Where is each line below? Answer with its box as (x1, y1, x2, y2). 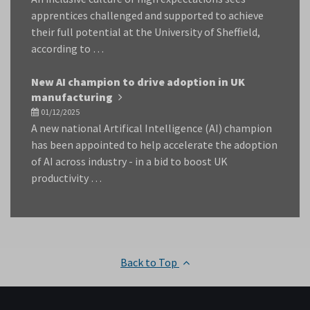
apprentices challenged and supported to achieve (31, 8, 264, 22)
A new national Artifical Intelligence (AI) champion (31, 120, 272, 135)
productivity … (31, 170, 102, 185)
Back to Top (120, 255, 179, 269)
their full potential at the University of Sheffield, (31, 24, 260, 39)
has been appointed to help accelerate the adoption (31, 137, 277, 152)
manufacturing (31, 89, 115, 104)
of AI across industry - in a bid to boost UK (31, 154, 228, 168)
